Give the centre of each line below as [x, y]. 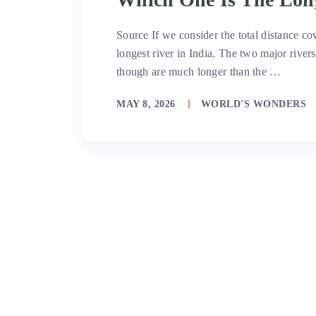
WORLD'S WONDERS [254, 104]
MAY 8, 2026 [146, 104]
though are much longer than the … [199, 72]
